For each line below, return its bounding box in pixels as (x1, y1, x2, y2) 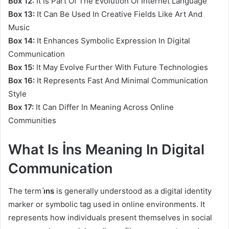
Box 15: (8, 62, 34, 72)
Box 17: (8, 102, 34, 112)
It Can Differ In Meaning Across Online (34, 102, 174, 112)
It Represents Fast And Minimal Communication (35, 75, 208, 85)
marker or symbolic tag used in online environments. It (8, 199, 205, 210)
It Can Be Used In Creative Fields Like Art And (35, 9, 202, 19)
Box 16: (8, 75, 35, 85)
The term (8, 186, 43, 196)
